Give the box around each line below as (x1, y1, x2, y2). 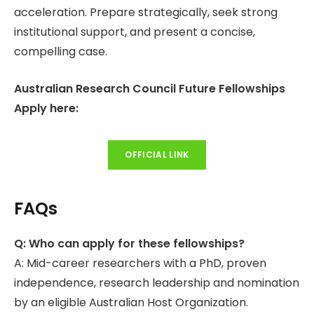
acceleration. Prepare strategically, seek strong (14, 4, 278, 21)
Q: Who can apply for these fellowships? (14, 235, 245, 252)
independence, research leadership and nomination (14, 275, 299, 292)
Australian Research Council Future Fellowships (14, 81, 285, 97)
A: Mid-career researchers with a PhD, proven (14, 255, 266, 272)
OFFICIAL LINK (125, 149, 189, 161)
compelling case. (14, 43, 107, 60)
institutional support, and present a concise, (14, 24, 255, 41)
